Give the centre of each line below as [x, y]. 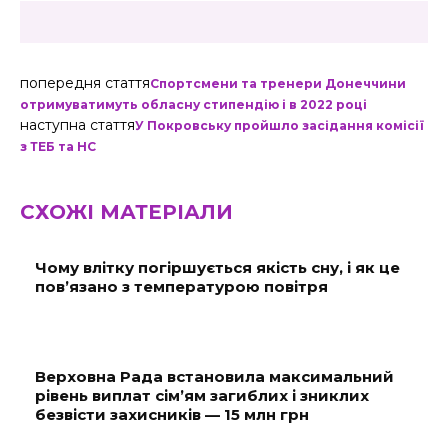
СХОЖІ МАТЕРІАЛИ [126, 212]
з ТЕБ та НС [58, 146]
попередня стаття [85, 83]
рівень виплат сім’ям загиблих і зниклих [202, 395]
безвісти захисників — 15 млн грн [172, 414]
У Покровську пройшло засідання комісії [279, 125]
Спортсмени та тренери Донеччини [278, 83]
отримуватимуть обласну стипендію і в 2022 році [193, 104]
